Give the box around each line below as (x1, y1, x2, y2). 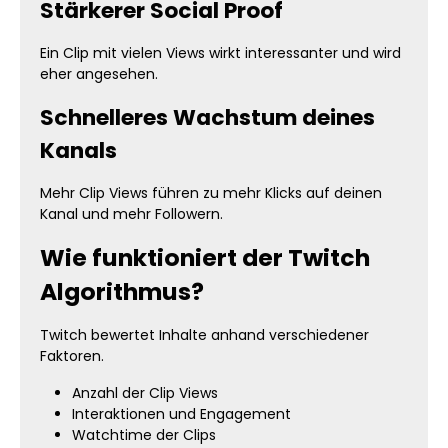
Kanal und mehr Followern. (40, 204, 223, 224)
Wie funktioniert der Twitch (40, 241, 370, 274)
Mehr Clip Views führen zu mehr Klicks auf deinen (40, 183, 382, 203)
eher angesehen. (40, 64, 158, 84)
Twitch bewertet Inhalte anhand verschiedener (40, 325, 369, 345)
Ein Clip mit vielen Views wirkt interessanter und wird (40, 43, 401, 63)
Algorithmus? (40, 275, 204, 308)
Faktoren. (40, 346, 104, 366)
